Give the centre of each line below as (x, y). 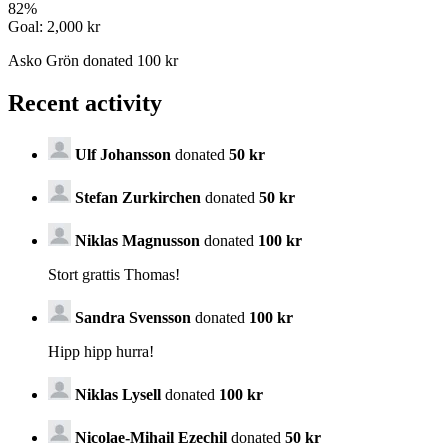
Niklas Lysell (120, 394)
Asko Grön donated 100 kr (93, 61)
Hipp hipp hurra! (101, 351)
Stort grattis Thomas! (114, 274)
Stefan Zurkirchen (140, 197)
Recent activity (85, 103)
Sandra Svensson (133, 317)
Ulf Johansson (123, 154)
